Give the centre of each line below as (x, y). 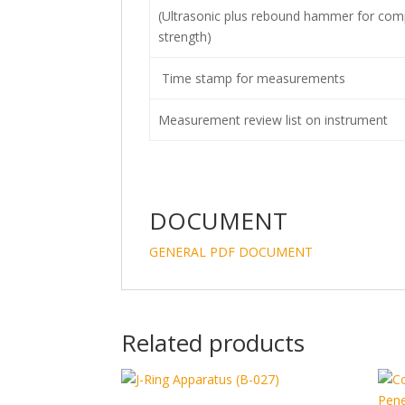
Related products (213, 343)
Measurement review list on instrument (273, 120)
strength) (184, 37)
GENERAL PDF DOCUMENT (231, 252)
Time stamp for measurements (251, 78)
